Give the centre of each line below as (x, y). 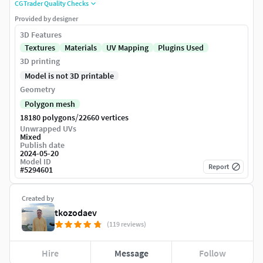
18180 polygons (48, 118)
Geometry (38, 90)
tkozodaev (76, 213)
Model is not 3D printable (69, 76)
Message (131, 253)
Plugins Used (181, 48)
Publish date (42, 145)
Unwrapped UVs (48, 129)
